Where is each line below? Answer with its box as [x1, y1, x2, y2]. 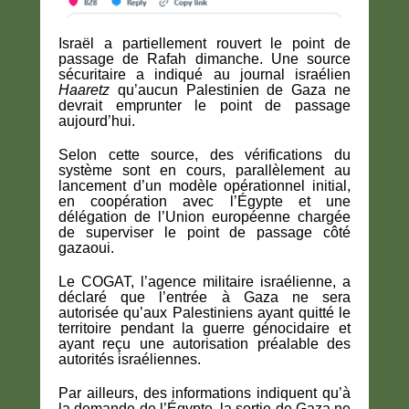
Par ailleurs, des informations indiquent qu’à [58, 384, 351, 401]
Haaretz [58, 81, 110, 98]
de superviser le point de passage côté [58, 224, 351, 240]
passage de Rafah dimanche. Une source [58, 50, 351, 67]
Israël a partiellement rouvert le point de [58, 35, 351, 51]
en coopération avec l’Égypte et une [58, 193, 351, 209]
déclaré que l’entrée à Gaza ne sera [58, 288, 351, 305]
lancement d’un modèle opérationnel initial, [58, 177, 351, 194]
